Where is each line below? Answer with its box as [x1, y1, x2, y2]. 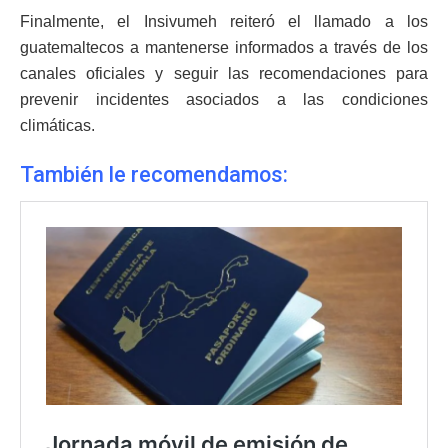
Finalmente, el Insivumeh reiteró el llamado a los [20, 12, 428, 30]
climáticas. [20, 116, 95, 134]
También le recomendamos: [20, 162, 288, 188]
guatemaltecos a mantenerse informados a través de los [20, 38, 428, 56]
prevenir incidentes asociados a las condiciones [20, 90, 428, 108]
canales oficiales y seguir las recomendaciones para [20, 64, 428, 82]
